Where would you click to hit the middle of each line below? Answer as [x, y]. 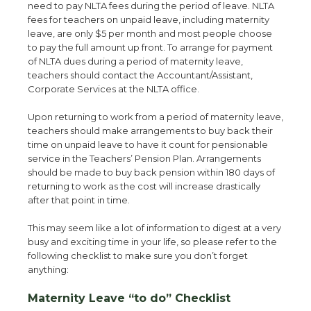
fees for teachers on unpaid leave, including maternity [149, 19]
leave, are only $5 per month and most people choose [150, 33]
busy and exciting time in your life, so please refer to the [152, 242]
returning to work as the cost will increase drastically [144, 186]
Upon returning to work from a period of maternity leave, [155, 117]
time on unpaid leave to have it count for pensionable [148, 144]
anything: [48, 269]
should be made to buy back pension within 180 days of [151, 172]
